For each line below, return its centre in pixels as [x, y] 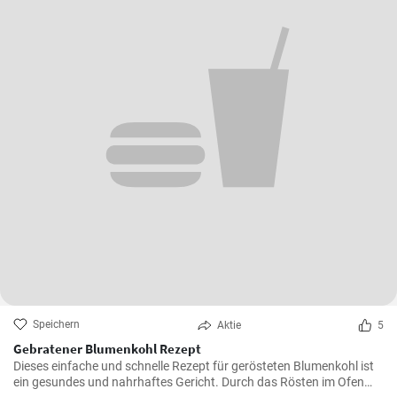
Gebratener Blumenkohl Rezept [107, 349]
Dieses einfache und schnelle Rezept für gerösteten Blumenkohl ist [194, 366]
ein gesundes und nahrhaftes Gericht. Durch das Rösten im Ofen [189, 382]
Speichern [56, 325]
